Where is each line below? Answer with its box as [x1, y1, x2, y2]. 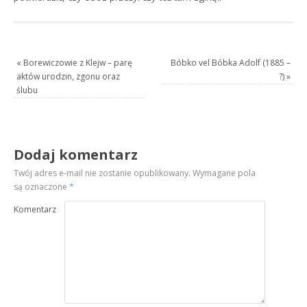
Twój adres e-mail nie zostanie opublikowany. [14, 167, 191, 179]
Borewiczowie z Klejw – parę [21, 56, 133, 69]
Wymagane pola [191, 167, 256, 179]
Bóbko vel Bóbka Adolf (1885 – [170, 56, 291, 69]
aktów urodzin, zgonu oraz [16, 70, 121, 82]
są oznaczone [14, 180, 70, 193]
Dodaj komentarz [14, 145, 138, 164]
